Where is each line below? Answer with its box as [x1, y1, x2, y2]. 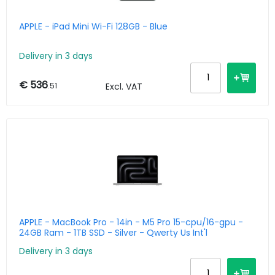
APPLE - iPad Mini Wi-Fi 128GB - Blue [19, 20, 168, 33]
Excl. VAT [105, 80, 142, 93]
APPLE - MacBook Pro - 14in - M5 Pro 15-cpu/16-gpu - [19, 215, 243, 228]
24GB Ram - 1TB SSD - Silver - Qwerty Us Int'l [19, 226, 207, 239]
